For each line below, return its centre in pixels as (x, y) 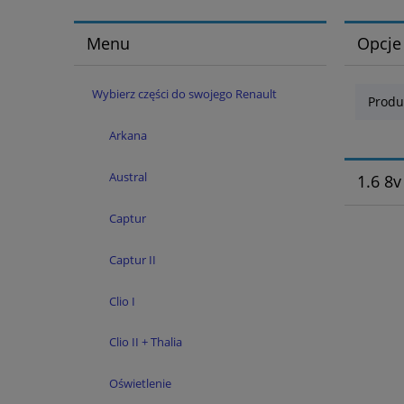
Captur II (133, 259)
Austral (128, 177)
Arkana (128, 136)
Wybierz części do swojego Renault (184, 93)
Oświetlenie (140, 384)
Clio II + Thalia (146, 342)
